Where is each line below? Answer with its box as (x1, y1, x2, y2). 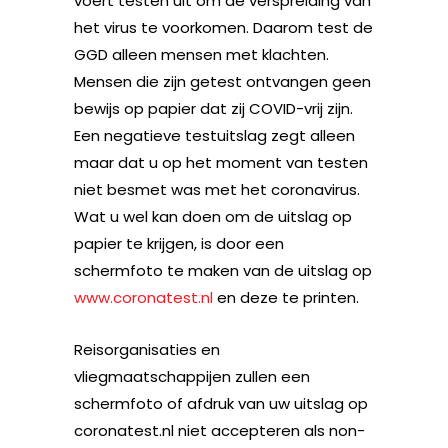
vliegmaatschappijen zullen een (74, 365, 310, 387)
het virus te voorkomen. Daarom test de (74, 16, 373, 38)
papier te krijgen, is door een (74, 232, 284, 254)
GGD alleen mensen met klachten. (74, 43, 329, 65)
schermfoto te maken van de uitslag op (74, 259, 372, 281)
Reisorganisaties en (74, 338, 220, 360)
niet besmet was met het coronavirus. (74, 178, 360, 200)
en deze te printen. (213, 286, 359, 308)
